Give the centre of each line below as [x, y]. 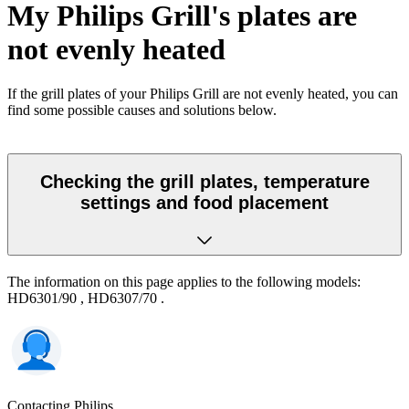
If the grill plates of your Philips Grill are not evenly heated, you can [203, 94]
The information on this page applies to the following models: [184, 282]
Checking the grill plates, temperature [204, 181]
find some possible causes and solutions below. [142, 110]
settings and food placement [204, 202]
